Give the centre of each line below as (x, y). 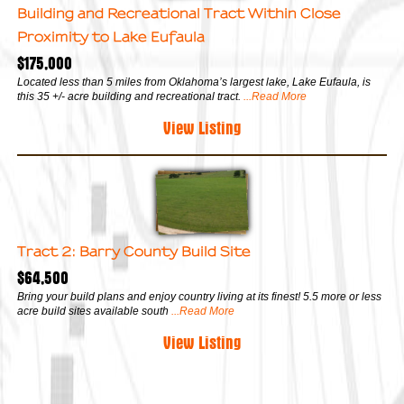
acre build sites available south (93, 311)
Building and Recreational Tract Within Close (179, 13)
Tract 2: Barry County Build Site (134, 251)
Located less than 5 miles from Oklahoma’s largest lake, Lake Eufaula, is (194, 82)
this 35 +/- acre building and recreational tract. (129, 96)
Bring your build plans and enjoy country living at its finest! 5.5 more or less (199, 296)
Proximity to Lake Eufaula (111, 36)
